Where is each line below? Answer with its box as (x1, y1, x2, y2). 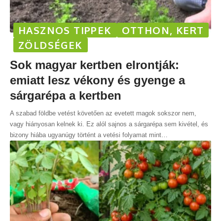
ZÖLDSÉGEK (18, 38, 83, 52)
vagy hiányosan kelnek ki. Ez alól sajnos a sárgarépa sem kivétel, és (10, 120, 208, 128)
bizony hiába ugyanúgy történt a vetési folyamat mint (10, 131, 161, 139)
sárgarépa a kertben (10, 89, 121, 103)
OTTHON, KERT (121, 24, 204, 37)
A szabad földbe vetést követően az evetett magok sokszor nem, (10, 110, 196, 117)
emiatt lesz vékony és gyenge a (10, 74, 185, 87)
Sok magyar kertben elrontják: (10, 58, 179, 72)
